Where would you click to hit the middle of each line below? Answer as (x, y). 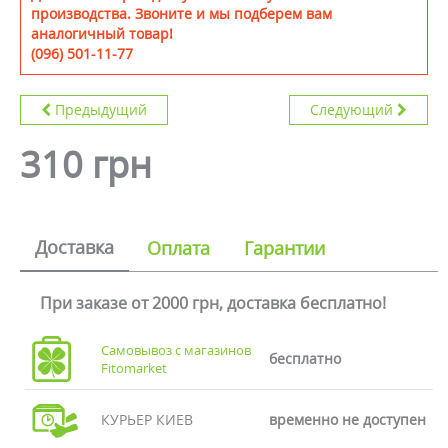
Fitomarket (134, 368)
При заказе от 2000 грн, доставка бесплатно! (213, 303)
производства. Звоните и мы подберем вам (181, 13)
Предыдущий (101, 109)
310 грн (86, 164)
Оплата (178, 248)
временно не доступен (347, 419)
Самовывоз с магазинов (176, 350)
